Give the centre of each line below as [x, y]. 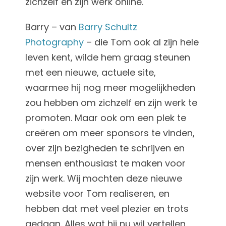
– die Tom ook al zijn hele [141, 42]
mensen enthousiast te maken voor [105, 163]
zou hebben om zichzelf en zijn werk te [111, 103]
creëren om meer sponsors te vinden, [110, 133]
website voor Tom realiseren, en [97, 194]
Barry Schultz [108, 27]
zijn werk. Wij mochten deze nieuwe [103, 179]
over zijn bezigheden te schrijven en [105, 148]
